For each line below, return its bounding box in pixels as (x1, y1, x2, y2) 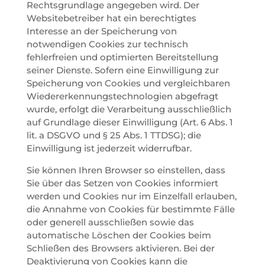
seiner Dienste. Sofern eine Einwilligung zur (26, 64, 219, 76)
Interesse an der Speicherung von (26, 25, 177, 37)
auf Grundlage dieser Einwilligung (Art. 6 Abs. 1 (26, 116, 233, 128)
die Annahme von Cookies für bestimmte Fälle (26, 203, 235, 215)
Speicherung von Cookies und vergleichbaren (26, 77, 230, 89)
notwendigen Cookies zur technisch (26, 38, 188, 50)
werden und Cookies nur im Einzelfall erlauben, (26, 190, 237, 202)
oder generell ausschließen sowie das (26, 216, 194, 228)
